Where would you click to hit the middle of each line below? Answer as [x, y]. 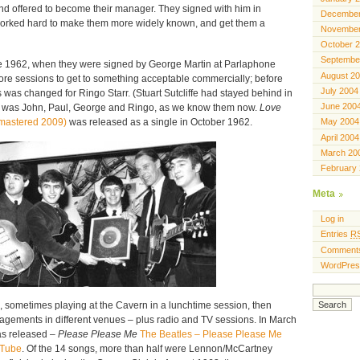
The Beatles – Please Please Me [211, 335]
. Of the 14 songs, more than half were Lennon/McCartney [147, 349]
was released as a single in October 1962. [161, 122]
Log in [332, 219]
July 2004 [340, 90]
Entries [335, 234]
